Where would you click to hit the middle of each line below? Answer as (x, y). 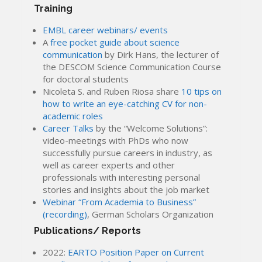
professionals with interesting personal (122, 177)
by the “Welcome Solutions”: (151, 128)
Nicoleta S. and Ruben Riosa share (112, 91)
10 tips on (202, 91)
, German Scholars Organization (151, 214)
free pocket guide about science (115, 42)
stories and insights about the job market (126, 189)
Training (54, 8)
